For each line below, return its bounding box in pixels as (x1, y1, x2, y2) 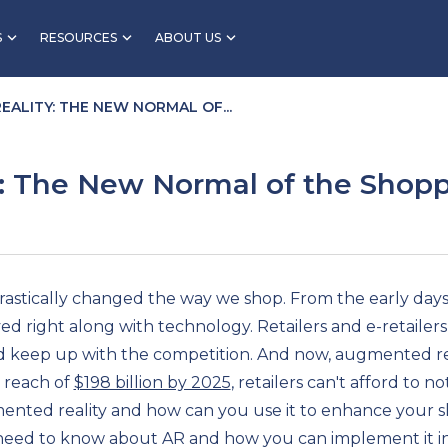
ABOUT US (155, 30, 221, 45)
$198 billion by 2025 (73, 372, 231, 392)
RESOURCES (40, 30, 117, 45)
